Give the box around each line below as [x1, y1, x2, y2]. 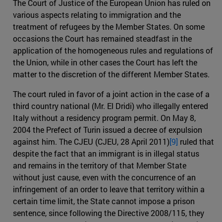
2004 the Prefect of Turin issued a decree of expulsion [13, 124, 202, 135]
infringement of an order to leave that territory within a [13, 183, 205, 194]
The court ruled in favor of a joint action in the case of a [13, 88, 210, 99]
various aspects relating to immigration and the [13, 9, 181, 20]
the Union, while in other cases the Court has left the [13, 56, 197, 67]
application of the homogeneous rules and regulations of [13, 45, 213, 55]
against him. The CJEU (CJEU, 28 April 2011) [13, 136, 169, 147]
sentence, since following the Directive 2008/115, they [13, 207, 204, 218]
